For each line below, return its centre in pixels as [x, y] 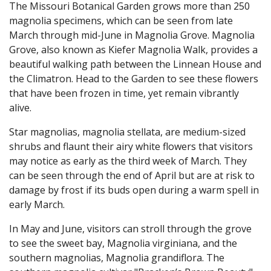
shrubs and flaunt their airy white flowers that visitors [131, 146]
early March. [37, 204]
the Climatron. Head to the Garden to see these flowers [134, 78]
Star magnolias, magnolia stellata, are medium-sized [127, 132]
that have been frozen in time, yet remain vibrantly [124, 93]
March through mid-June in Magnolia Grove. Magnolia [132, 35]
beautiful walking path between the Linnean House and [135, 64]
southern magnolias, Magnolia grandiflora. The [117, 257]
